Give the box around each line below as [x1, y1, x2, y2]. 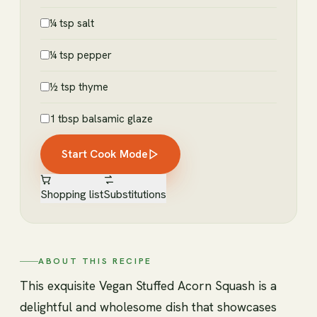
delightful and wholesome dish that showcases [20, 298, 277, 315]
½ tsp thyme [50, 80, 108, 95]
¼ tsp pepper [50, 48, 112, 63]
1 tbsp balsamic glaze [50, 112, 153, 127]
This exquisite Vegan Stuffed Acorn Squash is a [20, 277, 277, 294]
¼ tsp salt [50, 16, 94, 31]
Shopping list [40, 187, 103, 202]
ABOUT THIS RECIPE [38, 255, 152, 267]
